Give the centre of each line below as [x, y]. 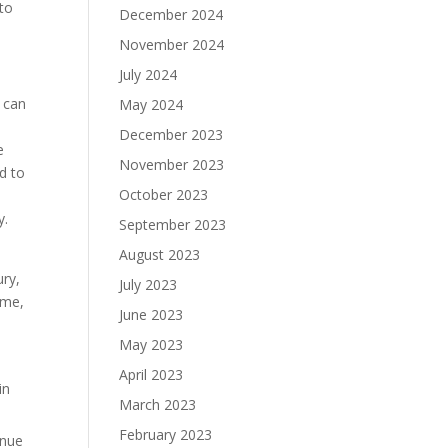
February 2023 [166, 434]
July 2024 [148, 74]
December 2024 [171, 14]
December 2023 [171, 134]
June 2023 [151, 314]
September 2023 [173, 224]
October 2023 [164, 194]
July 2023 [148, 284]
